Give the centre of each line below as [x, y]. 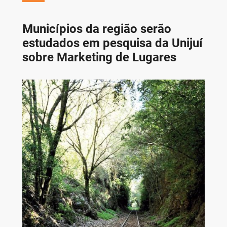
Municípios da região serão [97, 29]
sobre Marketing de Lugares [99, 57]
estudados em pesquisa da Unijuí [112, 43]
